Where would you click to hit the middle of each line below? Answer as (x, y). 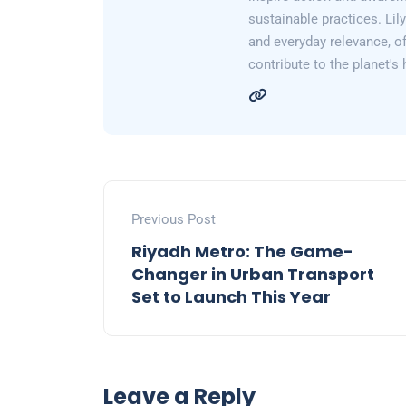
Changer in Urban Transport (253, 275)
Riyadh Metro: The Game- (242, 252)
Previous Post (174, 220)
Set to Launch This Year (231, 297)
